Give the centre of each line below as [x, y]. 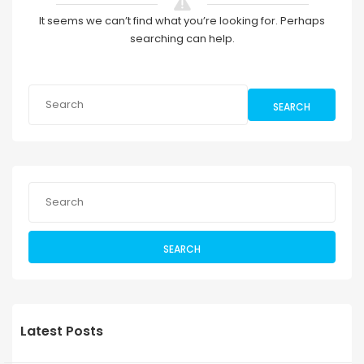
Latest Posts [62, 331]
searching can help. [182, 39]
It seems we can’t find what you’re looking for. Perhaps [182, 21]
